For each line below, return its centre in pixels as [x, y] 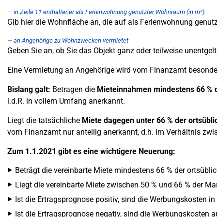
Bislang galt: [29, 89]
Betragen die [74, 89]
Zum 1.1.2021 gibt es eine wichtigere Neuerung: [91, 151]
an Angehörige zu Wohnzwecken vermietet [71, 40]
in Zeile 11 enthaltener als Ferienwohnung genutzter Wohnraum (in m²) [109, 12]
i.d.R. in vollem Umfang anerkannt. [66, 101]
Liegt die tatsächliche [45, 120]
